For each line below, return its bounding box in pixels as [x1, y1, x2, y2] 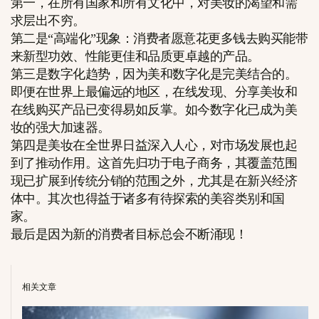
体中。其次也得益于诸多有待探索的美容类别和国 [11, 192, 285, 206]
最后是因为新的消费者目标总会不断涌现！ [11, 227, 248, 242]
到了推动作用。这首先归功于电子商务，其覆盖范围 [11, 156, 298, 171]
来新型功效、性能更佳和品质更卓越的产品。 [11, 49, 260, 64]
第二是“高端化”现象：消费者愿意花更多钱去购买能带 [11, 31, 308, 46]
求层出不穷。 [11, 14, 85, 28]
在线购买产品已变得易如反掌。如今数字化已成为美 [11, 103, 298, 117]
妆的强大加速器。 [11, 120, 110, 135]
